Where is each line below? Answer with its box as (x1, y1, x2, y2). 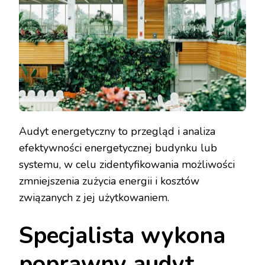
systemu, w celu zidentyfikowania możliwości (19, 157, 235, 172)
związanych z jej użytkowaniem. (19, 190, 169, 205)
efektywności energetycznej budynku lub (19, 141, 217, 156)
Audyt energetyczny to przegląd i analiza (19, 124, 215, 139)
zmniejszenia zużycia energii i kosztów (19, 174, 199, 189)
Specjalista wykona (19, 220, 225, 252)
